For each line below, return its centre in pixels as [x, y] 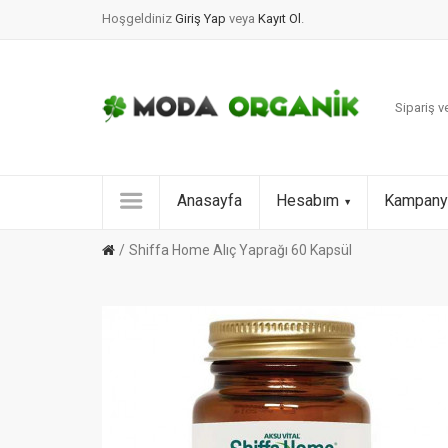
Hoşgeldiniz [137, 18]
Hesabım [307, 200]
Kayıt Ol [279, 18]
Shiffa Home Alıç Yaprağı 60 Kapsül [240, 250]
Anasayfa [209, 200]
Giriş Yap [202, 18]
